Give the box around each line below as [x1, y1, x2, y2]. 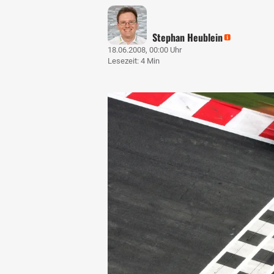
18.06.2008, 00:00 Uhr [108, 45, 182, 54]
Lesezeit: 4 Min [108, 56, 160, 65]
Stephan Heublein [152, 29, 223, 45]
